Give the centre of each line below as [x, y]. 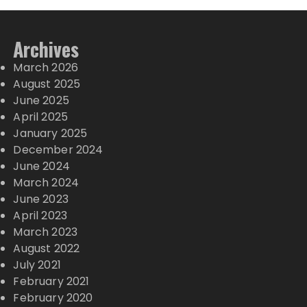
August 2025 [47, 84]
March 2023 [45, 232]
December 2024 [58, 150]
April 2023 [40, 216]
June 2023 [41, 199]
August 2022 [47, 249]
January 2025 [50, 134]
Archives [46, 49]
